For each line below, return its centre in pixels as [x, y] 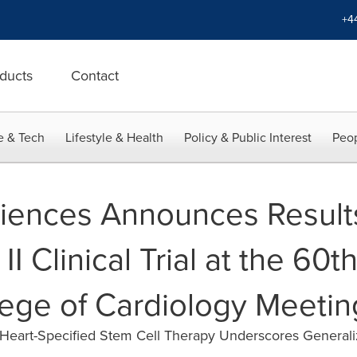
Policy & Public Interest [248, 137]
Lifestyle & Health [114, 137]
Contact [95, 76]
